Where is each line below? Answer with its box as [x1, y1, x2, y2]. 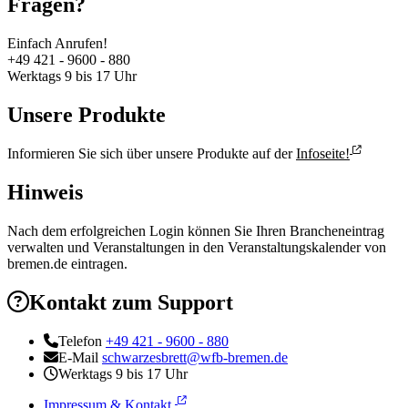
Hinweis [7, 179, 83, 204]
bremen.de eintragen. [7, 255, 127, 271]
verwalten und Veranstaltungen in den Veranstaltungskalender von [7, 239, 386, 255]
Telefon [58, 332, 106, 349]
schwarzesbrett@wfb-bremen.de [102, 349, 288, 365]
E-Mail [58, 349, 102, 365]
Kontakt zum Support [29, 290, 233, 314]
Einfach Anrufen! [7, 36, 107, 52]
